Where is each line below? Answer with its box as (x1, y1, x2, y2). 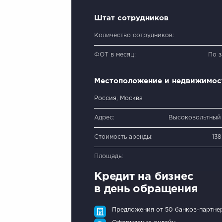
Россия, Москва (94, 95, 143, 101)
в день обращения (94, 184, 198, 194)
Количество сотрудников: (94, 32, 174, 38)
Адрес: (94, 114, 114, 120)
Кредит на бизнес (94, 171, 194, 182)
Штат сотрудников (94, 14, 168, 21)
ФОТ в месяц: (94, 52, 136, 57)
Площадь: (94, 153, 123, 159)
